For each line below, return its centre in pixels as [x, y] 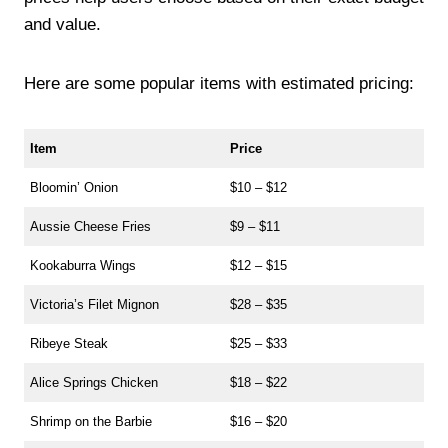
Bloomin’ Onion [74, 187]
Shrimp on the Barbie [91, 421]
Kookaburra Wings [83, 265]
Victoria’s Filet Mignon [95, 304]
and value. [62, 24]
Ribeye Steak [69, 343]
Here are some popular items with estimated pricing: [219, 83]
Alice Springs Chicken [94, 382]
